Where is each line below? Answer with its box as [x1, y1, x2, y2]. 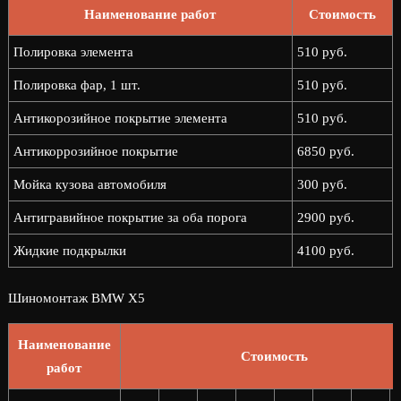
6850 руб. [296, 144, 354, 158]
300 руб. [296, 177, 347, 192]
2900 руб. [296, 210, 354, 225]
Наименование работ [84, 7, 217, 21]
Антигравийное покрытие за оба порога [13, 210, 247, 225]
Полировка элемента [13, 45, 133, 59]
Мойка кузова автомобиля [13, 177, 166, 192]
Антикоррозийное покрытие [13, 144, 178, 158]
